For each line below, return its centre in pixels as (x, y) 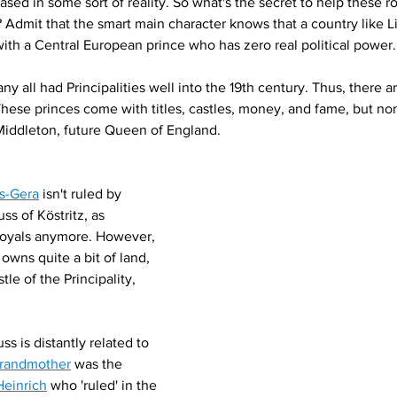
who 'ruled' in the (104, 385)
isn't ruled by (82, 194)
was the (98, 364)
